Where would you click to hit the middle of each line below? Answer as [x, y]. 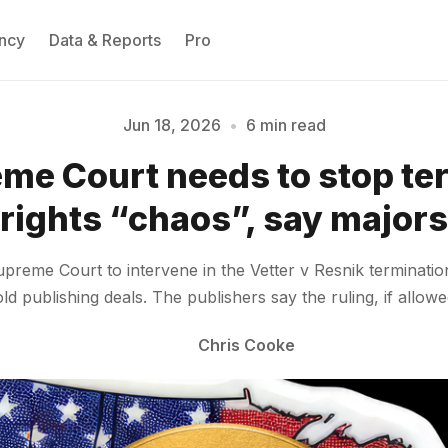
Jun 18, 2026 [171, 125]
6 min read [285, 125]
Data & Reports [105, 39]
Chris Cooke [246, 344]
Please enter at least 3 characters [224, 197]
